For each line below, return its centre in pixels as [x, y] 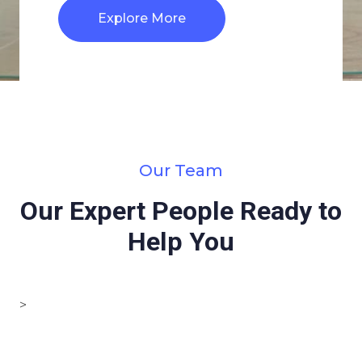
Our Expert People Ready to [181, 211]
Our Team [181, 170]
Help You [181, 242]
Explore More [142, 18]
